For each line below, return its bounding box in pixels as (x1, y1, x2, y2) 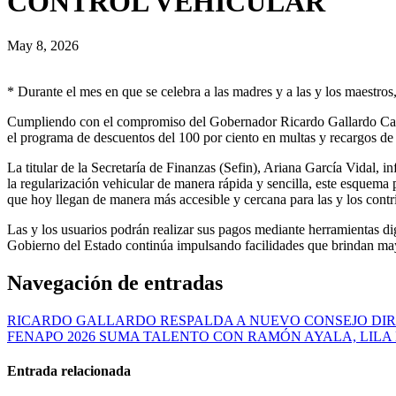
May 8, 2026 (7, 37, 79, 53)
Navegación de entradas (7, 270, 223, 294)
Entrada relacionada (7, 362, 131, 378)
